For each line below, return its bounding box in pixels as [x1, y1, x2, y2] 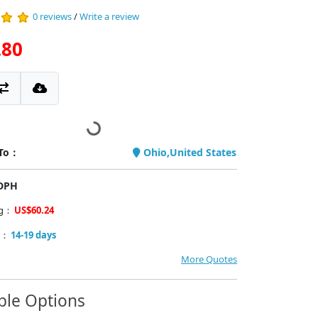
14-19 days [10, 229, 56, 241]
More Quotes [181, 253, 237, 265]
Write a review [79, 10, 139, 23]
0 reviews [32, 10, 72, 23]
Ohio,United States [140, 146, 236, 159]
